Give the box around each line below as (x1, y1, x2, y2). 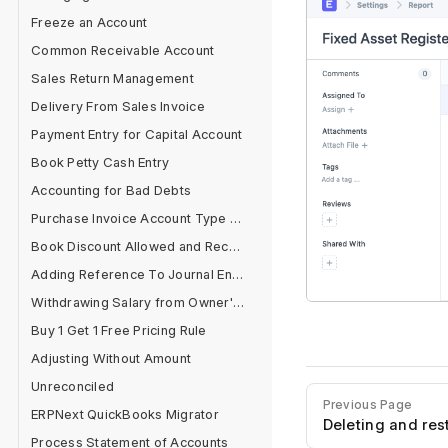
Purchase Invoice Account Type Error (229, 210, 241, 226)
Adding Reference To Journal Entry (231, 266, 243, 282)
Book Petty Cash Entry (31, 154, 170, 170)
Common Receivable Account (31, 42, 215, 58)
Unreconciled (31, 378, 115, 394)
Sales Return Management (31, 70, 194, 86)
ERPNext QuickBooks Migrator (31, 406, 220, 422)
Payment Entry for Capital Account (31, 126, 243, 142)
